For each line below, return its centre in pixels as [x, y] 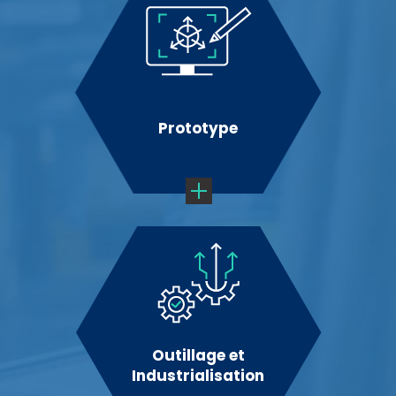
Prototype [198, 128]
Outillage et [198, 355]
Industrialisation [198, 376]
